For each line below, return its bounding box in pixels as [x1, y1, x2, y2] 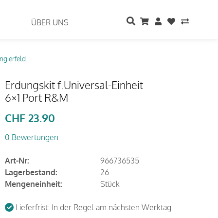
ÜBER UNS [31, 18, 69, 27]
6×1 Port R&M [4, 91, 68, 104]
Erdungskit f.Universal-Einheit [4, 78, 143, 91]
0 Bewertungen [4, 132, 58, 142]
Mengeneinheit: [4, 179, 62, 189]
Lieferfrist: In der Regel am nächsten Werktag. [13, 202, 173, 212]
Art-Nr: [4, 156, 29, 165]
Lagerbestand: [4, 167, 57, 177]
